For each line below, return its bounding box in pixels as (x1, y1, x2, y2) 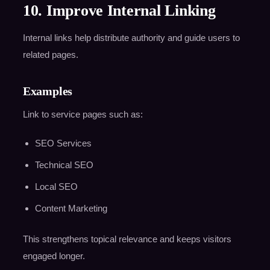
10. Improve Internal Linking (22, 2, 216, 20)
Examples (22, 84, 73, 98)
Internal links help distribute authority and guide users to (22, 33, 240, 43)
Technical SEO (34, 160, 93, 171)
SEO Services (34, 138, 92, 149)
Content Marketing (34, 203, 107, 214)
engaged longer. (22, 251, 85, 262)
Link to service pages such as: (22, 109, 143, 120)
